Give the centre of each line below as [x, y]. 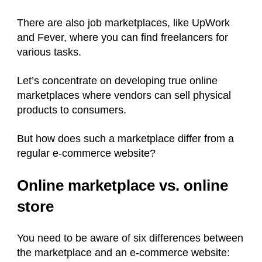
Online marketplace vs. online [123, 186]
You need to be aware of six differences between [130, 238]
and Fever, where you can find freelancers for [123, 38]
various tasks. [51, 52]
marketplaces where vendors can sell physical [124, 96]
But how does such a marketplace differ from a [125, 139]
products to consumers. [72, 110]
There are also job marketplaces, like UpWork [123, 23]
